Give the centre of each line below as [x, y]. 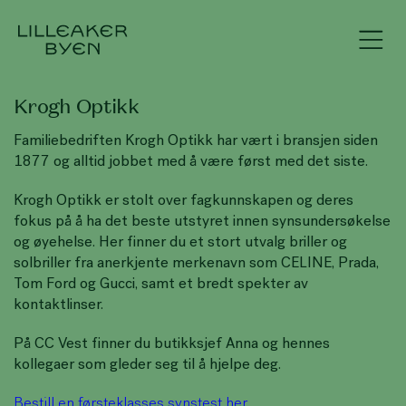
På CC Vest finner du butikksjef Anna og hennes [172, 344]
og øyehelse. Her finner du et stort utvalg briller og [180, 243]
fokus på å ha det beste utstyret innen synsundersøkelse [202, 222]
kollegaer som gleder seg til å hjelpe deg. [147, 365]
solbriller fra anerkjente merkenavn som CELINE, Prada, [196, 264]
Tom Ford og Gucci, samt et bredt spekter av [161, 285]
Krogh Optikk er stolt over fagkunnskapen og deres [184, 201]
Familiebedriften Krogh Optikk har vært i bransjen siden [196, 141]
